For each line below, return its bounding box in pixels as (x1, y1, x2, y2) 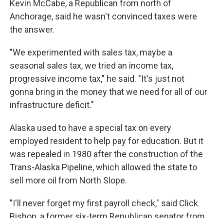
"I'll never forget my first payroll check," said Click (10, 198, 198, 208)
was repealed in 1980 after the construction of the (10, 149, 203, 159)
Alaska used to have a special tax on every (10, 123, 171, 133)
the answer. (10, 24, 54, 35)
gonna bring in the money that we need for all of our (10, 87, 207, 97)
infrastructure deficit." (10, 100, 94, 110)
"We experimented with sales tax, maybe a (10, 47, 172, 57)
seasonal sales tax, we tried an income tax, (10, 60, 173, 71)
